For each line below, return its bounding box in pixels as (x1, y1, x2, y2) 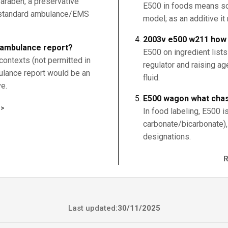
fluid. (143, 73, 160, 82)
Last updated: (68, 204, 118, 213)
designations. (143, 132, 191, 141)
